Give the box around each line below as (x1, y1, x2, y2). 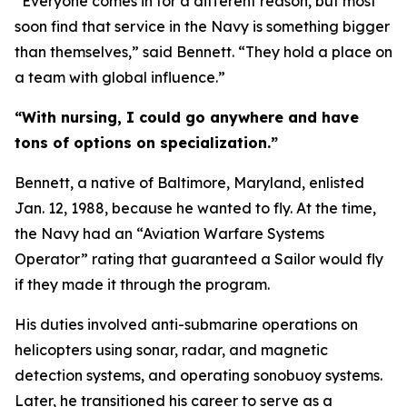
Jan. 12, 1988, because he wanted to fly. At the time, (15, 199, 376, 217)
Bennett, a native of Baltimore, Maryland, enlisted (15, 174, 364, 192)
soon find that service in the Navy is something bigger (15, 17, 390, 35)
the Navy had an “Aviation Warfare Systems (15, 224, 324, 243)
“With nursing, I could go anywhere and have (15, 108, 359, 126)
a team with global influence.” (15, 68, 225, 86)
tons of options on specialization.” (15, 134, 278, 152)
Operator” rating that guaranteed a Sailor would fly (15, 250, 383, 268)
